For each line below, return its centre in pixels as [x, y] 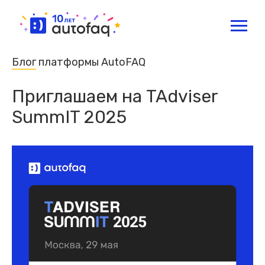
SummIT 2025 [69, 117]
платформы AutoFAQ [91, 62]
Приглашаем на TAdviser [115, 96]
